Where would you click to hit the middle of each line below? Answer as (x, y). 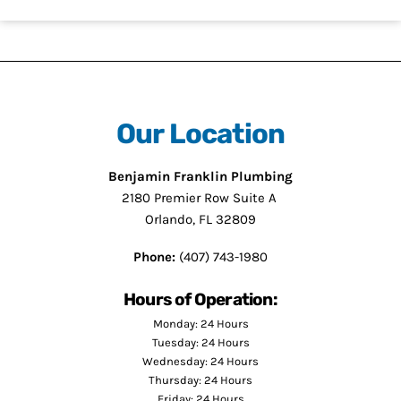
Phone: (154, 256)
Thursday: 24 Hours (200, 380)
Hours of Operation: (200, 299)
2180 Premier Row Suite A (200, 197)
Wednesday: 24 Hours (200, 361)
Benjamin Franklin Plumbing (200, 176)
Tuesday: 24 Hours (200, 342)
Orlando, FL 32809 (200, 219)
